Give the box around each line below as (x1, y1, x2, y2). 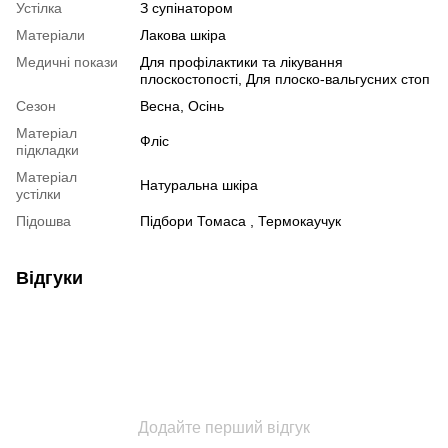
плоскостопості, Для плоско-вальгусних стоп (140, 70, 430, 87)
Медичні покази (16, 53, 118, 70)
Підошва (16, 212, 71, 229)
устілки (16, 185, 61, 202)
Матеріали (16, 26, 85, 43)
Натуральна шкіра (140, 176, 258, 193)
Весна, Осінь (140, 97, 224, 114)
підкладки (16, 141, 79, 158)
